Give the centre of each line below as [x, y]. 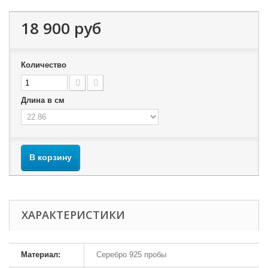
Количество [44, 65]
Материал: [41, 254]
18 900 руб [61, 28]
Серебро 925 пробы [131, 254]
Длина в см [44, 100]
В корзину [51, 157]
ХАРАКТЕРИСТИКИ [73, 214]
